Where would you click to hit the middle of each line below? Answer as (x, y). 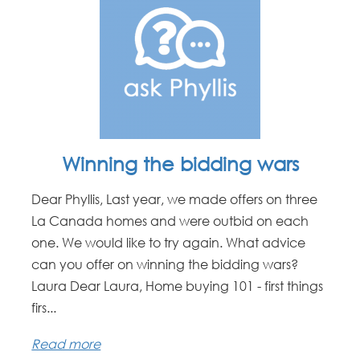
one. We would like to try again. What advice (169, 242)
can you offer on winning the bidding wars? (165, 264)
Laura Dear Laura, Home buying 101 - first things (178, 286)
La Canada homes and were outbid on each (170, 221)
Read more (66, 344)
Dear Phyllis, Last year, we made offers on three (175, 199)
